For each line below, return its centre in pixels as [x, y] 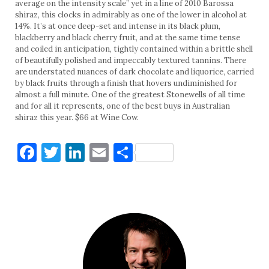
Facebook [78, 152]
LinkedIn [124, 152]
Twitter [95, 152]
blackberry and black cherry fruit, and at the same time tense [128, 37]
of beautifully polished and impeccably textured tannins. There [131, 60]
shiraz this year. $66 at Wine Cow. [77, 117]
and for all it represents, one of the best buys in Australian [122, 106]
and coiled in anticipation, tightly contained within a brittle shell [134, 49]
